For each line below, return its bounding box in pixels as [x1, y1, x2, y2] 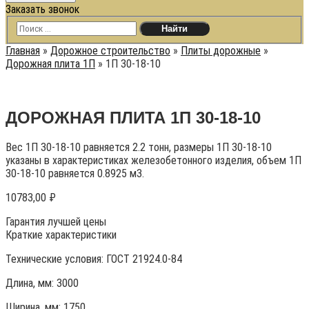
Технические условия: [6, 252, 106, 266]
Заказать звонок [6, 3, 79, 16]
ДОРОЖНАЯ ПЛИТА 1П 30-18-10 [6, 108, 261, 127]
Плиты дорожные [181, 43, 261, 57]
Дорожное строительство [50, 43, 170, 57]
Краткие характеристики [6, 228, 117, 242]
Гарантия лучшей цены [6, 215, 112, 229]
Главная [6, 43, 40, 57]
